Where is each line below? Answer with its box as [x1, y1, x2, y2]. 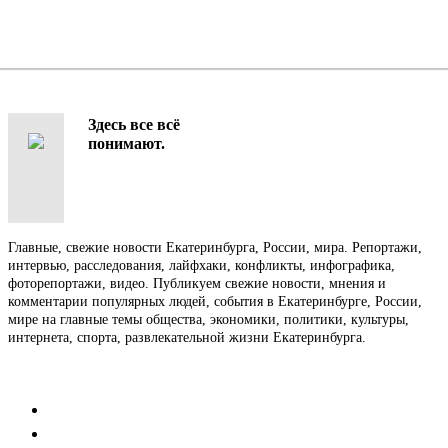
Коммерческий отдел [48, 425, 191, 443]
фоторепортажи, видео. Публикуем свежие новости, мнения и [8, 275, 386, 291]
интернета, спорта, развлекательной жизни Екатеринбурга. [8, 329, 366, 345]
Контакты [8, 362, 96, 384]
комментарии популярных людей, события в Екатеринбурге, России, [8, 293, 422, 309]
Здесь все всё [88, 115, 180, 133]
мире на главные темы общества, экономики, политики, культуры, [8, 311, 409, 327]
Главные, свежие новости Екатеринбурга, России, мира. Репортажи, [8, 239, 422, 255]
